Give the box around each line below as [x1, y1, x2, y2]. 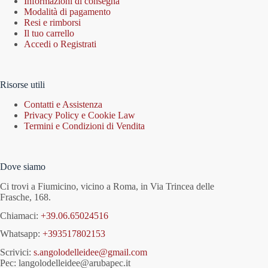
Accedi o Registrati [24, 39, 96, 50]
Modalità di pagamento [24, 7, 111, 17]
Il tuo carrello [24, 28, 74, 39]
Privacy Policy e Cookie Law [24, 110, 135, 121]
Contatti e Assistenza [24, 99, 102, 110]
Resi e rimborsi [24, 17, 81, 28]
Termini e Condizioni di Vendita [24, 121, 145, 132]
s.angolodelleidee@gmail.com [33, 247, 147, 258]
